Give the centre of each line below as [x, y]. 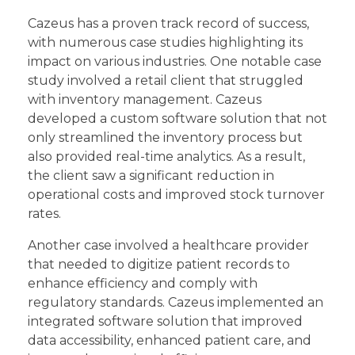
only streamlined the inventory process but [165, 138]
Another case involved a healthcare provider [168, 246]
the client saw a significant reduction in [151, 176]
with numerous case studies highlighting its [165, 43]
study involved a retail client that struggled [166, 81]
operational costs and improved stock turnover [176, 195]
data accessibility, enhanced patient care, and [170, 341]
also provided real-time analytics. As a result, [166, 157]
